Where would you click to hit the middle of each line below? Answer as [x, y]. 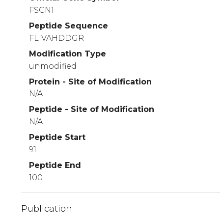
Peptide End [55, 165]
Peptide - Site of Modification [92, 110]
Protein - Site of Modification [90, 82]
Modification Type [68, 54]
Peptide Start [57, 137]
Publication [47, 208]
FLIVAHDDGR [56, 38]
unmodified [53, 66]
